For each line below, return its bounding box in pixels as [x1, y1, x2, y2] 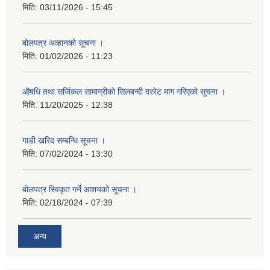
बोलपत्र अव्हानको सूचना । [22, 37, 104, 48]
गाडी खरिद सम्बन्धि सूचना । [22, 135, 105, 145]
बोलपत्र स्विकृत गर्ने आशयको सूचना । [22, 184, 137, 194]
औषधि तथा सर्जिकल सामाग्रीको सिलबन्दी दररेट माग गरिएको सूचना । [22, 86, 225, 96]
